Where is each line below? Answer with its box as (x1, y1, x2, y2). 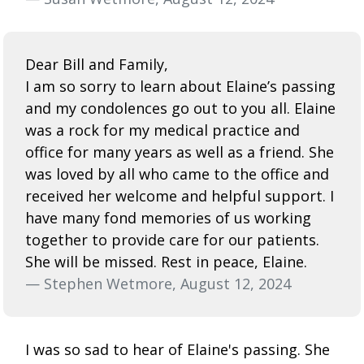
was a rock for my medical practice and (25, 119, 300, 140)
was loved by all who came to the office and (25, 163, 329, 184)
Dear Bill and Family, (25, 54, 168, 74)
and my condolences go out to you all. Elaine (25, 97, 336, 118)
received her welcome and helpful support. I (25, 185, 334, 206)
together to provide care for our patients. (25, 229, 319, 249)
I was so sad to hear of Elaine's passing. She (25, 339, 330, 359)
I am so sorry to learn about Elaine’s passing (25, 76, 336, 96)
